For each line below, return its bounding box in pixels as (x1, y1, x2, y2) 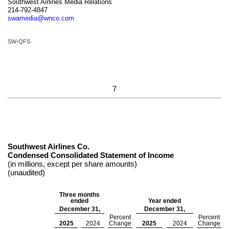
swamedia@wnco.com (8, 14, 74, 22)
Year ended (148, 197, 181, 204)
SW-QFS (8, 38, 30, 44)
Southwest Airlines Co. (8, 142, 89, 151)
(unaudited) (8, 168, 45, 177)
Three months (59, 191, 100, 198)
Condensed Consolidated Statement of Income (8, 151, 174, 159)
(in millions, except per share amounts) (8, 159, 137, 168)
